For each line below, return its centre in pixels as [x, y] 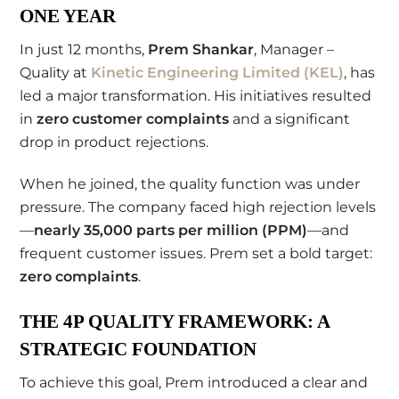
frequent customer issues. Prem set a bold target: [196, 253]
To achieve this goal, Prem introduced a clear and [194, 382]
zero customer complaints [133, 118]
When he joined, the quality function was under [190, 183]
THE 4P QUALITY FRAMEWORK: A [175, 321]
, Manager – [294, 49]
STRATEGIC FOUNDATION [138, 348]
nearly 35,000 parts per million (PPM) [171, 230]
